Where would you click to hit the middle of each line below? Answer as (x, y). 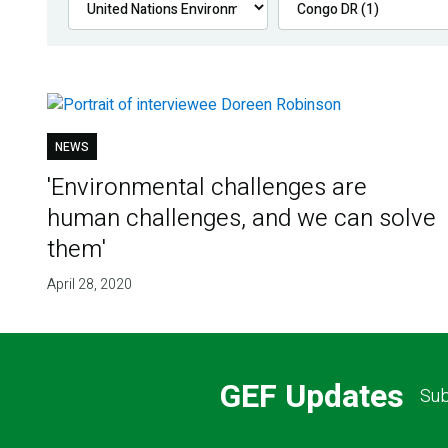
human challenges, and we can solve (241, 219)
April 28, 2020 (89, 285)
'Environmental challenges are (206, 188)
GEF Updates (311, 396)
